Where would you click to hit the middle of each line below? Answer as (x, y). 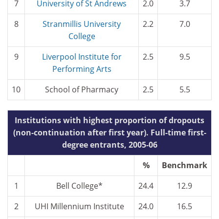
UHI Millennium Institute (79, 206)
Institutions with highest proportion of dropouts (109, 120)
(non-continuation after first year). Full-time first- (109, 132)
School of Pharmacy (82, 89)
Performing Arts (82, 69)
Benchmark (185, 165)
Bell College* (79, 186)
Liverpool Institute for (82, 57)
